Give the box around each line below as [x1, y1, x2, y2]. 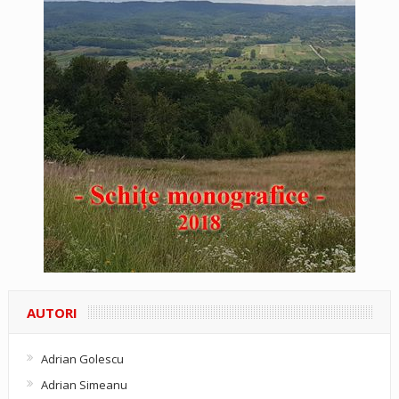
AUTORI [26, 303, 77, 322]
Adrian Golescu [40, 350, 124, 367]
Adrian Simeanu [40, 376, 127, 393]
